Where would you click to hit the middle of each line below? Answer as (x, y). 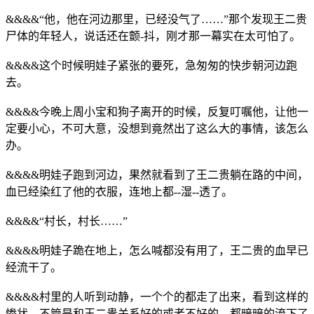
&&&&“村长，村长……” (67, 221)
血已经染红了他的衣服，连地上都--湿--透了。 (119, 191)
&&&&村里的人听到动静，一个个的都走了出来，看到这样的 (157, 296)
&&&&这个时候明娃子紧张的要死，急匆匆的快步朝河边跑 (151, 65)
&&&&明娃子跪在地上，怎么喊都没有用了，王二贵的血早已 (157, 250)
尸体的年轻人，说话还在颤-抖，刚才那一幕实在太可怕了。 (153, 36)
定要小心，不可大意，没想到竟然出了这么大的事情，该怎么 (157, 128)
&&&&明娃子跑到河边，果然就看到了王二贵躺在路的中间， (157, 175)
